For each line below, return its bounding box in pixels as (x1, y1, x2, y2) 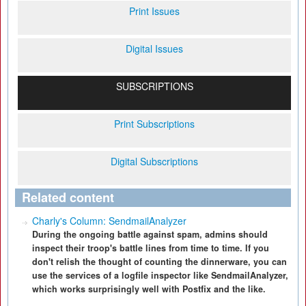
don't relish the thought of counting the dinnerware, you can (32, 255, 287, 268)
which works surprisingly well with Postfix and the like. (32, 283, 266, 295)
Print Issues (129, 4, 180, 18)
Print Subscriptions (114, 117, 195, 130)
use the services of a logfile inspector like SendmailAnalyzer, (32, 269, 288, 281)
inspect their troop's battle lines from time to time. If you (32, 242, 269, 254)
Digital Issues (126, 42, 183, 55)
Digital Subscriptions (111, 154, 198, 168)
